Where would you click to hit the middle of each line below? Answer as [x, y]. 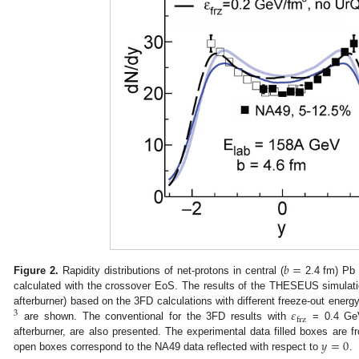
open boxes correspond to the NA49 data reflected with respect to [168, 347]
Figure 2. [36, 271]
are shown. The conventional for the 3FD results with [155, 317]
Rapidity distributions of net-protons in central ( [171, 271]
